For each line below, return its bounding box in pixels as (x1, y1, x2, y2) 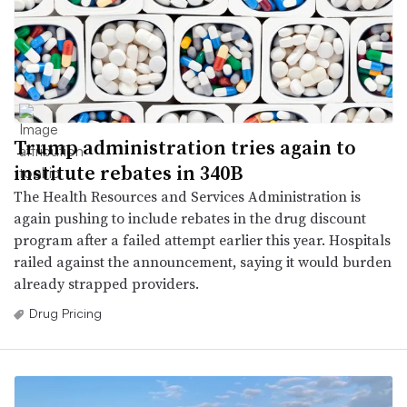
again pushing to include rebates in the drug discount (14, 208, 366, 229)
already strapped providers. (14, 273, 199, 294)
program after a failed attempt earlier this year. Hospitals (14, 230, 391, 251)
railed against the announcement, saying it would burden (14, 252, 392, 273)
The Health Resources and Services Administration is (14, 186, 361, 207)
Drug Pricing (29, 305, 102, 322)
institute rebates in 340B (14, 159, 243, 187)
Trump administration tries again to (14, 134, 356, 162)
